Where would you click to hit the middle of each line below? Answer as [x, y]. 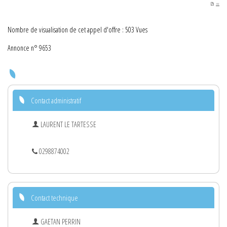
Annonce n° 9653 [29, 48]
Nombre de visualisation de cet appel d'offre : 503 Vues [78, 29]
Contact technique [54, 197]
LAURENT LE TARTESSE [68, 124]
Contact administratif [56, 100]
